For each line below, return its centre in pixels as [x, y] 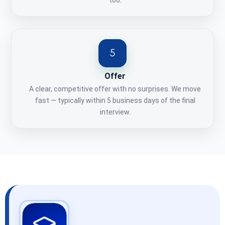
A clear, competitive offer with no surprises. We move [115, 89]
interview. [115, 112]
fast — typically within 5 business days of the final [115, 101]
